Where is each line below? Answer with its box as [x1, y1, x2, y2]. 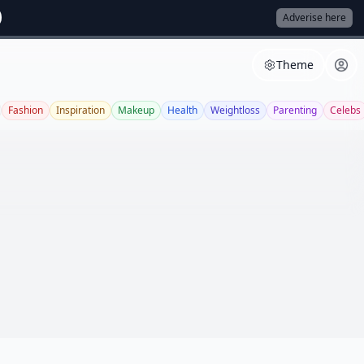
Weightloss [210, 103, 260, 117]
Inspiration [56, 103, 105, 117]
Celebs [330, 103, 361, 117]
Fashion [8, 103, 43, 117]
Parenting [273, 103, 317, 117]
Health [167, 103, 197, 117]
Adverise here [283, 11, 346, 24]
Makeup [118, 103, 154, 117]
